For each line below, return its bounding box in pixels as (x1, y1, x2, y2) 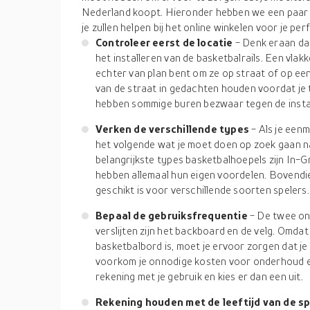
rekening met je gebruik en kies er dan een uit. (95, 270, 303, 282)
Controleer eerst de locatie (95, 36, 235, 48)
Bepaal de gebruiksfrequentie (95, 209, 250, 221)
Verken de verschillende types (95, 122, 252, 135)
